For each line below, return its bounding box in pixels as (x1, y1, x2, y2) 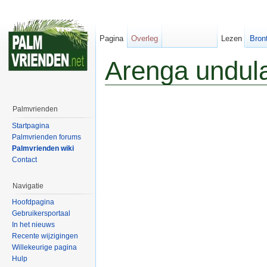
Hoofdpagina (12, 198, 54, 207)
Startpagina (12, 121, 49, 130)
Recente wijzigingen (12, 232, 78, 241)
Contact (12, 155, 37, 164)
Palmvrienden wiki (12, 144, 74, 153)
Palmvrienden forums (12, 132, 81, 141)
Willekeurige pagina (12, 243, 77, 252)
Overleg (131, 34, 159, 43)
